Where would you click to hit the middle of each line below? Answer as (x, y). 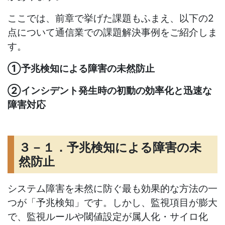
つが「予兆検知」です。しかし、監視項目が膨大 (113, 203)
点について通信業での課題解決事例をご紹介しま (113, 32)
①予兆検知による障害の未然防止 (81, 69)
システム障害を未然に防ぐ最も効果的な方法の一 (113, 189)
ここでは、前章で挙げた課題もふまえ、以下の (108, 18)
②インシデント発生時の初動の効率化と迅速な (110, 91)
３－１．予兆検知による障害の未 (110, 147)
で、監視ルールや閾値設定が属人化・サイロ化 (108, 217)
